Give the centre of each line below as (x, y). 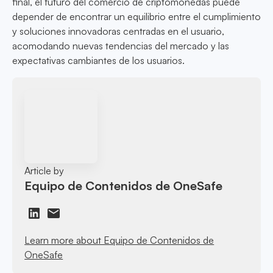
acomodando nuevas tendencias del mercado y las (121, 46)
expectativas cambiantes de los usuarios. (98, 61)
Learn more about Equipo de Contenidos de (119, 240)
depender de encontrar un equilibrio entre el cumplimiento (136, 17)
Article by (44, 170)
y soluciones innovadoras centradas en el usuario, (118, 31)
